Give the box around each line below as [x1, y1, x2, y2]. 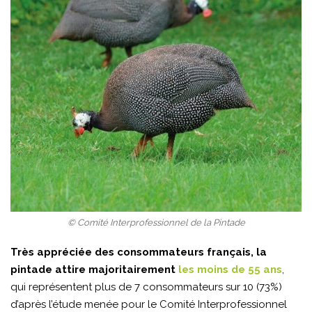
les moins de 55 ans [178, 263, 282, 276]
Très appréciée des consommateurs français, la [10, 245, 267, 258]
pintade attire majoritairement [10, 263, 175, 276]
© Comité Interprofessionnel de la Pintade [67, 217, 245, 228]
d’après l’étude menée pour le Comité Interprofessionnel [10, 297, 287, 311]
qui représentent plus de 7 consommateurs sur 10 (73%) [10, 280, 282, 293]
